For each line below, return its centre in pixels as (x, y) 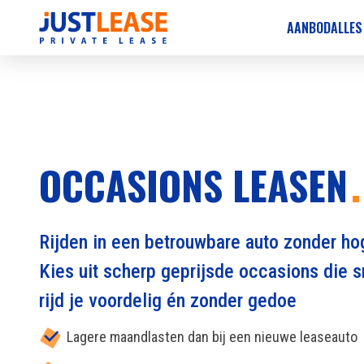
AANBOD (309, 28)
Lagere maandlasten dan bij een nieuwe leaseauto (212, 337)
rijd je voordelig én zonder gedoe (168, 301)
